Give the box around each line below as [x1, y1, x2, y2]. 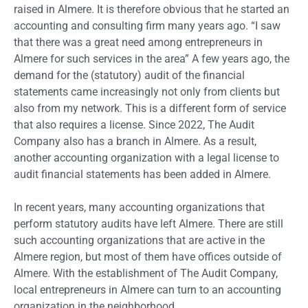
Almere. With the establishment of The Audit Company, [14, 267, 278, 280]
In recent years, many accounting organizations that [14, 201, 265, 214]
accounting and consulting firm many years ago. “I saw [14, 19, 280, 32]
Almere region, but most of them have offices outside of [14, 250, 282, 263]
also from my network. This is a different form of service [14, 102, 286, 115]
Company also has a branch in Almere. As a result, [14, 135, 256, 148]
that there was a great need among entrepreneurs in [14, 36, 263, 49]
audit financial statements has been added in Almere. [14, 168, 271, 181]
